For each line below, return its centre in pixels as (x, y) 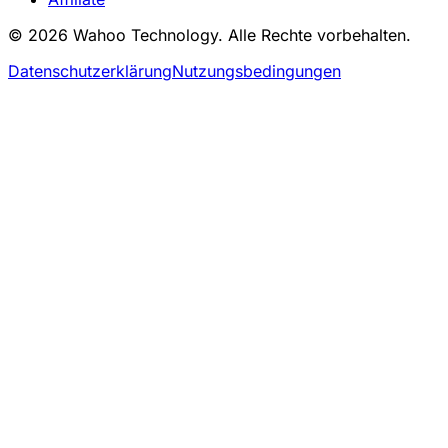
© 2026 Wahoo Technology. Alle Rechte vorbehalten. (209, 34)
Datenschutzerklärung (90, 70)
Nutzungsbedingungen (256, 70)
